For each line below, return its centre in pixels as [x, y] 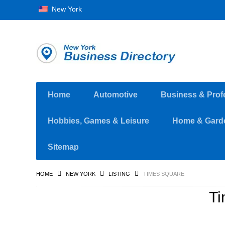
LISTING [119, 174]
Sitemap [63, 147]
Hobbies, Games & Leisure [98, 121]
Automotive [116, 95]
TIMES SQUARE [164, 174]
